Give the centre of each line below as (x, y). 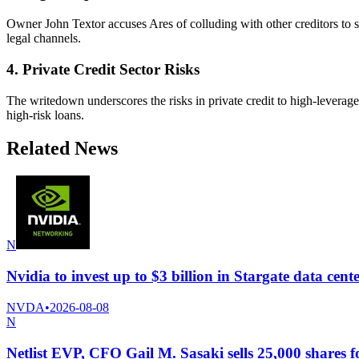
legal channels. (44, 38)
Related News (62, 149)
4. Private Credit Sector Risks (103, 69)
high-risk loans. (45, 115)
